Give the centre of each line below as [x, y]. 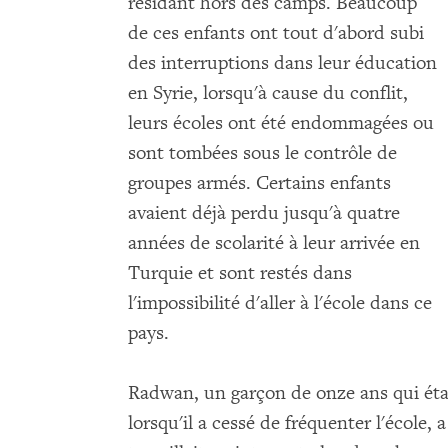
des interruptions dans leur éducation [282, 62]
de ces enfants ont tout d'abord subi [276, 32]
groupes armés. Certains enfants [259, 182]
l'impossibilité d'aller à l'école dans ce [280, 302]
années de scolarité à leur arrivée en [274, 242]
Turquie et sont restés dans [240, 272]
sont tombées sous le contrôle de [262, 152]
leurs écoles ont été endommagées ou [281, 122]
